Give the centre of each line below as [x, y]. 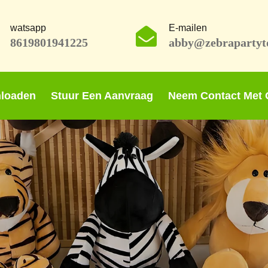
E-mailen [188, 28]
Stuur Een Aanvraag [102, 96]
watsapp [28, 28]
